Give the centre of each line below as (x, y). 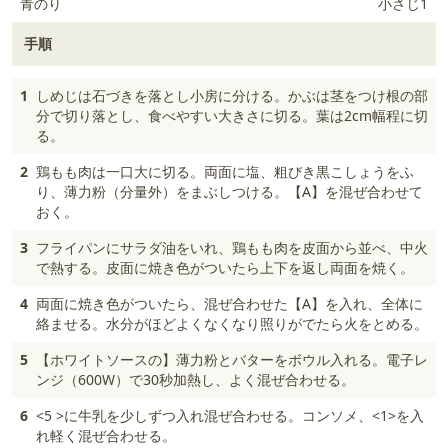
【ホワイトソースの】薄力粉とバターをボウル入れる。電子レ (232, 359)
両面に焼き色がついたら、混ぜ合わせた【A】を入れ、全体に (229, 303)
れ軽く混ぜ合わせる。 (106, 435)
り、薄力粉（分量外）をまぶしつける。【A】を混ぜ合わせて (229, 191)
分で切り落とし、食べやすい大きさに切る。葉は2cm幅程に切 (232, 115)
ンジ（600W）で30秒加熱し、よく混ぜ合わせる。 (195, 379)
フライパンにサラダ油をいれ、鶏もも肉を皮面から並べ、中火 (232, 247)
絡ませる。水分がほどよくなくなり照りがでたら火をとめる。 (232, 323)
